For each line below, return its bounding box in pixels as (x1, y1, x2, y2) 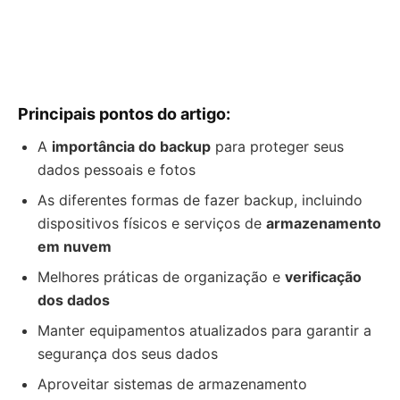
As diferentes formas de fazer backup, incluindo (37, 191, 362, 209)
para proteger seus (211, 137, 344, 155)
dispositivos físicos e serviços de (37, 214, 266, 232)
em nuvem (37, 237, 112, 255)
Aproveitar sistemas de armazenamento (37, 375, 307, 393)
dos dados (37, 291, 110, 309)
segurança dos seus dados (37, 345, 218, 362)
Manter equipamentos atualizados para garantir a (37, 321, 371, 339)
